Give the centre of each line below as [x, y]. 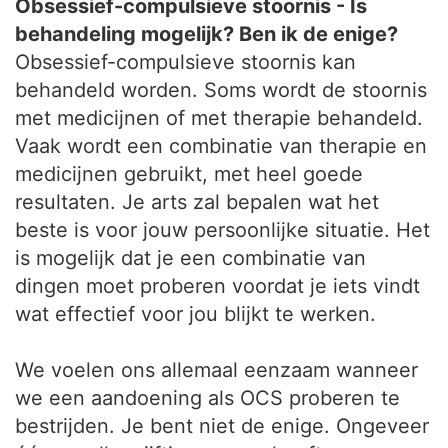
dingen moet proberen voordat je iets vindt [217, 286]
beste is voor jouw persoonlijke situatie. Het [222, 230]
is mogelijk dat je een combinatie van [190, 258]
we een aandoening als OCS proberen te [207, 398]
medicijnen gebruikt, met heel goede [189, 174]
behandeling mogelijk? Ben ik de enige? [206, 34]
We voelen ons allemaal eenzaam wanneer [216, 370]
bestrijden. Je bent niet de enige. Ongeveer [222, 426]
